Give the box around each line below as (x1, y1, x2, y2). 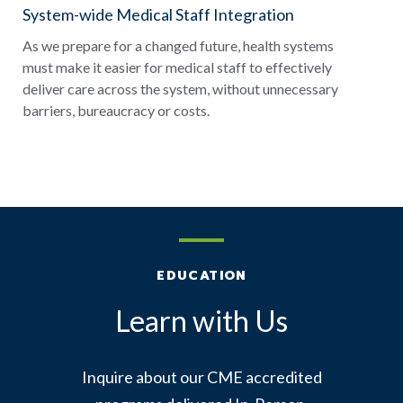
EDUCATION (157, 266, 246, 286)
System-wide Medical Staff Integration (22, 4, 294, 25)
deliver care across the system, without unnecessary (22, 80, 338, 98)
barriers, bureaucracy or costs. (22, 102, 210, 120)
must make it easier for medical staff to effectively (22, 58, 332, 76)
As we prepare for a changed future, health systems (22, 37, 334, 55)
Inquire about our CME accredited (81, 367, 322, 388)
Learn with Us (115, 303, 288, 339)
